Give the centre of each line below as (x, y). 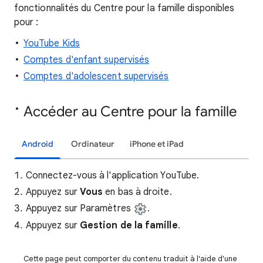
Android (38, 144)
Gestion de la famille (129, 225)
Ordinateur (93, 144)
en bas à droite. (137, 192)
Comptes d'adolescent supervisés (96, 76)
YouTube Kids (52, 43)
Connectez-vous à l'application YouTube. (113, 176)
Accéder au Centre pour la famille (130, 112)
